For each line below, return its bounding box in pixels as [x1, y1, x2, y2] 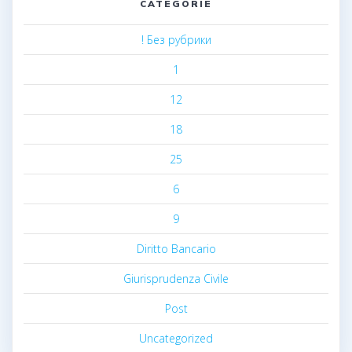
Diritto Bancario [136, 240, 216, 256]
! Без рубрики [141, 31, 211, 47]
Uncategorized [139, 330, 213, 346]
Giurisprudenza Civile [123, 270, 229, 286]
